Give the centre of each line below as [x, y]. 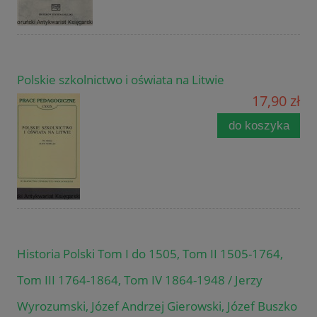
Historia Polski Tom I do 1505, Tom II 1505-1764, [150, 253]
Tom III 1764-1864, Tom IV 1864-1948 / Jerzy [140, 279]
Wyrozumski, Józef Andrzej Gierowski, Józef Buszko [157, 306]
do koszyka [259, 125]
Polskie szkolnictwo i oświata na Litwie [121, 79]
